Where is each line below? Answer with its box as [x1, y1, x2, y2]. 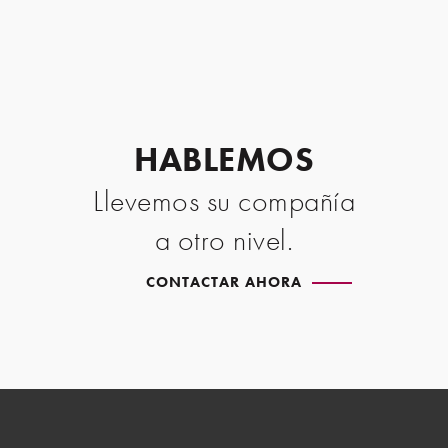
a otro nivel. [154, 220, 294, 259]
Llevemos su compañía [93, 181, 355, 220]
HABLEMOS [134, 137, 314, 181]
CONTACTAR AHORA [146, 271, 302, 292]
